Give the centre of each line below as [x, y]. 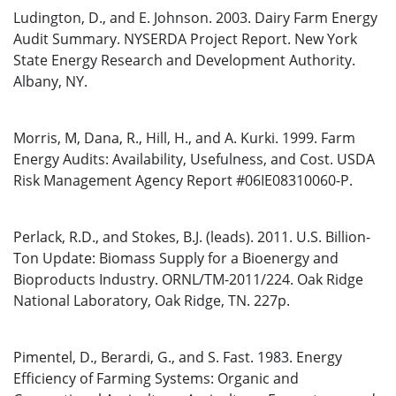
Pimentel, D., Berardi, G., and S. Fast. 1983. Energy [178, 357]
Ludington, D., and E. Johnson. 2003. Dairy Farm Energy [195, 18]
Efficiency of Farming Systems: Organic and [156, 378]
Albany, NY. [50, 81]
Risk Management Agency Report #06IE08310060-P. [183, 180]
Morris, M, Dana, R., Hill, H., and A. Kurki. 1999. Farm [184, 138]
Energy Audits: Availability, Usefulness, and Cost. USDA [194, 159]
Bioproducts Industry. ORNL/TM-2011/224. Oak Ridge [188, 279]
